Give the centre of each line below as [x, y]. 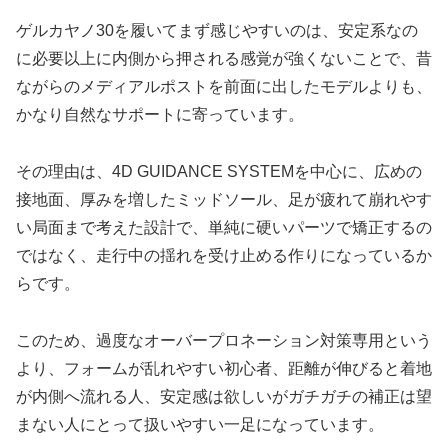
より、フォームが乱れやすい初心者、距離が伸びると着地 [224, 368]
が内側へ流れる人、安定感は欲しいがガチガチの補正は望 [224, 396]
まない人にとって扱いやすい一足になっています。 [200, 424]
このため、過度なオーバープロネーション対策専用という [224, 340]
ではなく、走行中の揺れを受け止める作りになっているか [224, 255]
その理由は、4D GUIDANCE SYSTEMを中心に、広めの [219, 171]
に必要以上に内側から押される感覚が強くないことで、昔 [224, 59]
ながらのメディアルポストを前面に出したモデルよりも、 [224, 87]
